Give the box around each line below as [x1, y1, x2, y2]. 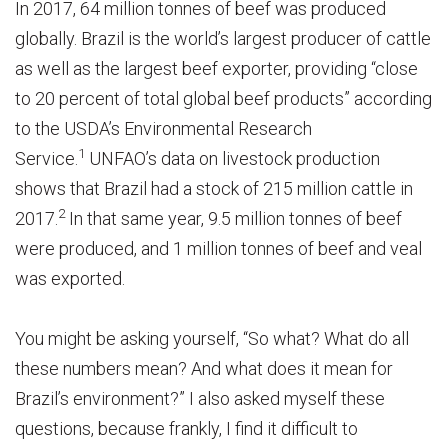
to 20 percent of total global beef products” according [15, 87, 432, 109]
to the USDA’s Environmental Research [15, 117, 312, 139]
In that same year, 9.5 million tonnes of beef [65, 207, 402, 229]
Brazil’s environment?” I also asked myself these [15, 387, 385, 409]
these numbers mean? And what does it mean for [15, 357, 393, 379]
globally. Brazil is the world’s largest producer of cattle [15, 27, 431, 49]
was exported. [15, 267, 125, 289]
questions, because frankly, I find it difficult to [15, 417, 358, 439]
